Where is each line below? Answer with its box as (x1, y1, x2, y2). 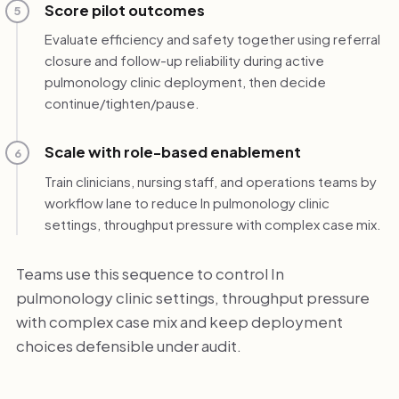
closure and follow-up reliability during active (44, 52, 324, 69)
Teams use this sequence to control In (15, 263, 284, 283)
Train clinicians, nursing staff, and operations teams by (44, 172, 377, 190)
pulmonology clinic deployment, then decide (44, 73, 326, 91)
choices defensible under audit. (15, 335, 241, 355)
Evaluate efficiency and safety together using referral (44, 30, 380, 48)
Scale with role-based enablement (44, 142, 301, 162)
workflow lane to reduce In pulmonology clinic (44, 193, 330, 211)
